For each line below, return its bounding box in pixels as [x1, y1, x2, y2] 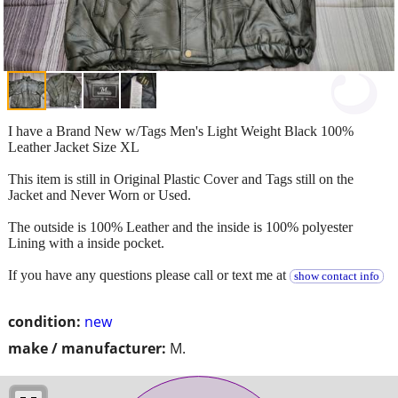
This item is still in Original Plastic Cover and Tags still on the [8, 171, 354, 187]
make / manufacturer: [8, 338, 166, 358]
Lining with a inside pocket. [8, 235, 164, 251]
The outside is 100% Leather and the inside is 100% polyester [8, 219, 353, 235]
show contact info [293, 269, 379, 283]
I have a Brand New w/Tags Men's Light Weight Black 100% [8, 123, 354, 139]
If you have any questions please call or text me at [8, 267, 290, 283]
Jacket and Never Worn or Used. [8, 187, 191, 203]
